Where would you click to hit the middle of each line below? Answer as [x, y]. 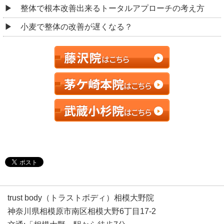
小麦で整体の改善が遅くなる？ [76, 26]
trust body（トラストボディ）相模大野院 [81, 197]
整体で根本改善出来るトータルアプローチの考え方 [112, 8]
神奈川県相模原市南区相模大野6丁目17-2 [82, 211]
